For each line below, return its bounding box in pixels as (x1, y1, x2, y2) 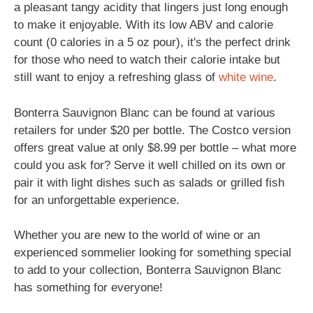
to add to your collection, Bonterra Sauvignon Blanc (14, 263, 282, 277)
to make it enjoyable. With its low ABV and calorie (14, 18, 273, 31)
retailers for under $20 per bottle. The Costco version (14, 123, 291, 137)
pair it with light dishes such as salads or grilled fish (14, 175, 284, 189)
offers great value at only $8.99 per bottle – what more (14, 140, 296, 154)
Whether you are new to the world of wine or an (14, 228, 260, 242)
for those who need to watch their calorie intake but (14, 53, 280, 66)
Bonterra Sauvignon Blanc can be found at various (14, 105, 275, 119)
